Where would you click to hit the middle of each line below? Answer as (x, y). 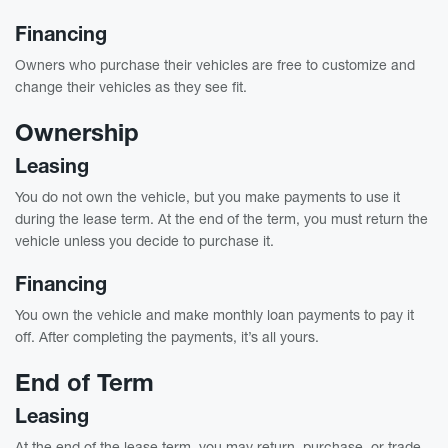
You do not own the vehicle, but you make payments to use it (207, 196)
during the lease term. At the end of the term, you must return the (221, 218)
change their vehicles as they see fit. (131, 86)
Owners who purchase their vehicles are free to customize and (215, 64)
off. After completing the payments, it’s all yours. (167, 336)
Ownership (77, 131)
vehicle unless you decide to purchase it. (144, 240)
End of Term (84, 381)
